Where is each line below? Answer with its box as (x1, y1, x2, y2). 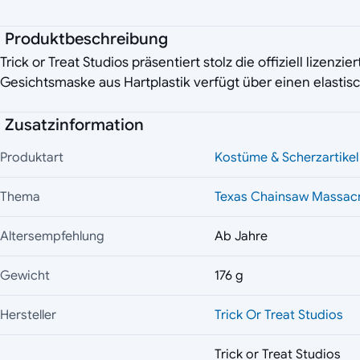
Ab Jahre (215, 228, 268, 245)
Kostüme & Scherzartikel (215, 149, 358, 166)
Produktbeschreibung (5, 29, 168, 50)
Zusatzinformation (5, 115, 144, 136)
